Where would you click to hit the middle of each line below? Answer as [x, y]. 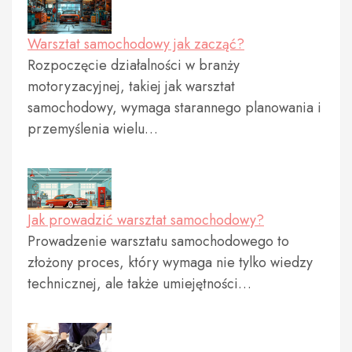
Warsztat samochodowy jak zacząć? [136, 44]
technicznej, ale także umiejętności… [139, 284]
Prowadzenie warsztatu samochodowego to [158, 242]
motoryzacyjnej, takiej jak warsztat [131, 86]
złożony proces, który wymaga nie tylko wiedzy [170, 263]
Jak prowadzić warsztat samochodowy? [146, 220]
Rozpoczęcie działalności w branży [134, 65]
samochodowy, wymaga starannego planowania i [174, 107]
